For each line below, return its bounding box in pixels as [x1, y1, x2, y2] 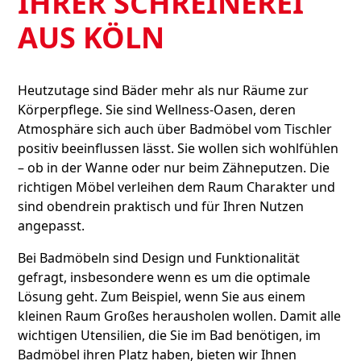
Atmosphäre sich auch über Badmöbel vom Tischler [18, 120, 333, 138]
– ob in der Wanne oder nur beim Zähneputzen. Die [18, 159, 330, 176]
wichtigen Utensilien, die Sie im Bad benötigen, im [18, 326, 322, 344]
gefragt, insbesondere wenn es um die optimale [18, 268, 311, 286]
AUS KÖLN [18, 18, 165, 57]
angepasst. [18, 217, 85, 234]
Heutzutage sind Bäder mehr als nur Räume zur [18, 81, 309, 99]
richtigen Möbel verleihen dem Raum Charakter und [18, 178, 336, 196]
